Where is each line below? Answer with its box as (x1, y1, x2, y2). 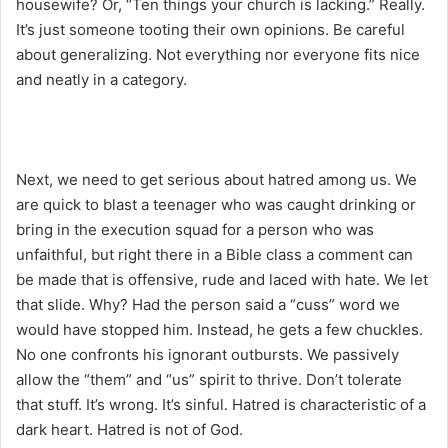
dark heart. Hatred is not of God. (16, 419, 243, 439)
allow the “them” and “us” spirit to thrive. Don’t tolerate (16, 369, 402, 389)
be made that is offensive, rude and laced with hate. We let (16, 269, 428, 289)
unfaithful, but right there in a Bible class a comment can (16, 244, 413, 264)
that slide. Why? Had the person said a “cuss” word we (16, 294, 400, 314)
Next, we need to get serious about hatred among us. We (16, 169, 417, 189)
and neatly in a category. (16, 69, 187, 89)
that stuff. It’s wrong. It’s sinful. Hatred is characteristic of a (16, 394, 426, 414)
